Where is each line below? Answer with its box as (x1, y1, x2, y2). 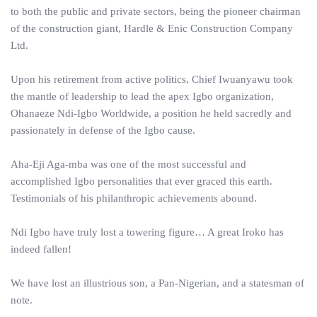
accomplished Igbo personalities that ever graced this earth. (11, 175, 272, 187)
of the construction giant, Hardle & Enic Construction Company (11, 23, 293, 34)
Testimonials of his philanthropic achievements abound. (11, 192, 257, 204)
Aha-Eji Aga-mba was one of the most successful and (11, 158, 246, 170)
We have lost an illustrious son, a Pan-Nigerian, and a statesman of (11, 277, 304, 289)
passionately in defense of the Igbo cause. (11, 125, 195, 136)
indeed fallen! (11, 243, 71, 255)
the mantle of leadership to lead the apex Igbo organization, (11, 91, 274, 102)
